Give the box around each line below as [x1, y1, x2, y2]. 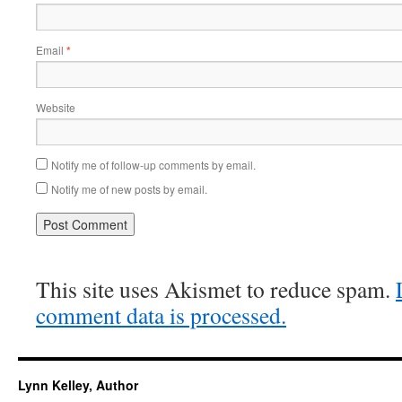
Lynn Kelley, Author [18, 376, 138, 394]
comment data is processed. [36, 300, 286, 330]
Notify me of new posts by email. [51, 181, 207, 197]
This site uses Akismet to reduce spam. [36, 274, 396, 304]
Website [36, 100, 75, 115]
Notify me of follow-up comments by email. [51, 157, 256, 172]
